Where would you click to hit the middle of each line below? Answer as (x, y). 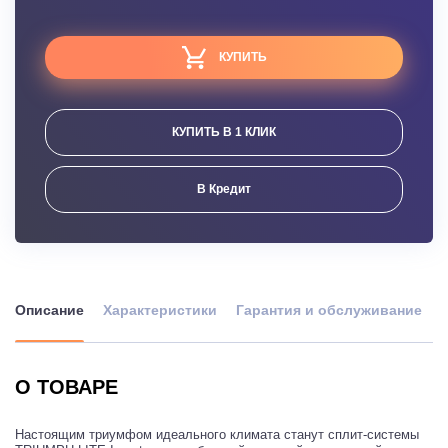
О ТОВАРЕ (66, 386)
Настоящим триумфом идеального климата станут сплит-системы (217, 434)
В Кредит (224, 188)
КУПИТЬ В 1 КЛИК (224, 131)
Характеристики (160, 309)
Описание (49, 309)
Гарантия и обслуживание (329, 309)
